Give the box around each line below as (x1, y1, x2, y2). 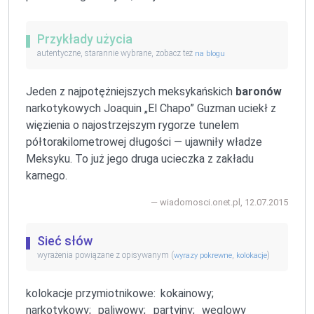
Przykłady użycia (37, 32, 132, 47)
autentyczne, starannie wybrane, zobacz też (37, 48, 195, 59)
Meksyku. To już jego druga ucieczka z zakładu (26, 152, 254, 166)
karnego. (26, 169, 67, 183)
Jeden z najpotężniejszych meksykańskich (26, 85, 235, 99)
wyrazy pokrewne (174, 251, 232, 261)
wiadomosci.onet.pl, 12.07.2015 (160, 197, 288, 208)
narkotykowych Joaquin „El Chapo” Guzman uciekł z (26, 102, 276, 116)
